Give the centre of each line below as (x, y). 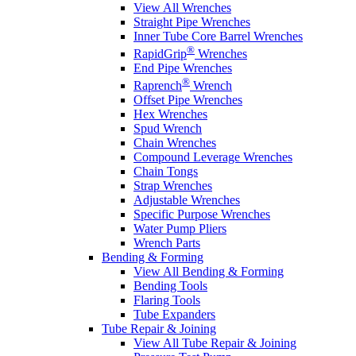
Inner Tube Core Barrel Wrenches (218, 36)
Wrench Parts (167, 243)
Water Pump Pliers (180, 229)
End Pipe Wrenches (183, 68)
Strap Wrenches (173, 186)
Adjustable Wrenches (187, 200)
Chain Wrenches (175, 143)
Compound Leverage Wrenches (213, 157)
